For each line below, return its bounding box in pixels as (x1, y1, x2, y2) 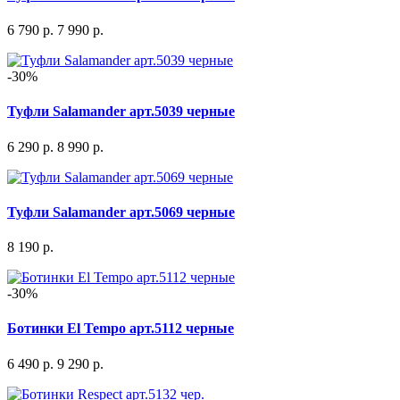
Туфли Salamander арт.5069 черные (7, 204, 235, 220)
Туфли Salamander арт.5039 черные (7, 104, 235, 120)
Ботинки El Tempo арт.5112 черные (7, 321, 234, 337)
